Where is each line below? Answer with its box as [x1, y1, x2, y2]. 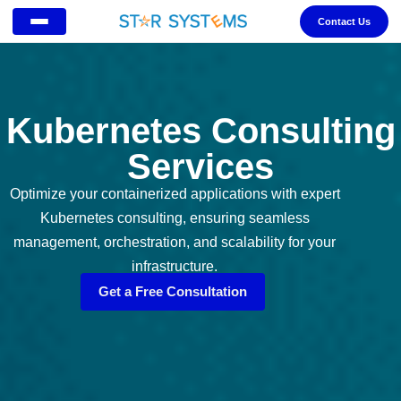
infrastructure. [132, 259, 218, 274]
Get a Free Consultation [98, 284, 247, 299]
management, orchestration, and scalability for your [13, 235, 337, 250]
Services [127, 147, 274, 186]
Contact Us [318, 15, 371, 27]
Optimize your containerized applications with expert [9, 186, 340, 201]
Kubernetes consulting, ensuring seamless [39, 210, 310, 226]
